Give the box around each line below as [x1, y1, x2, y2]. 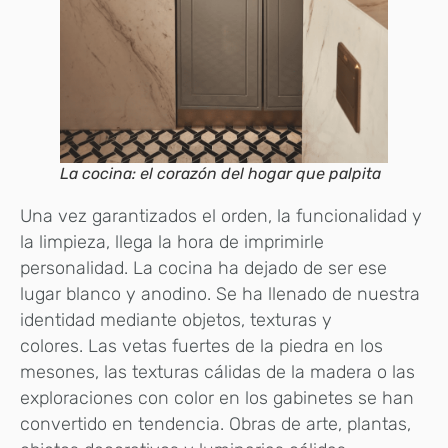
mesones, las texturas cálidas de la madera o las [20, 360, 415, 383]
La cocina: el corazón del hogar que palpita [60, 163, 381, 183]
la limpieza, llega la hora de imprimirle [20, 230, 324, 253]
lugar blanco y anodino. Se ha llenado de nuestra [20, 282, 420, 305]
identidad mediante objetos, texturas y [20, 308, 332, 331]
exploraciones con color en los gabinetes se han [20, 386, 414, 409]
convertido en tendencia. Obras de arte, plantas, [20, 412, 411, 435]
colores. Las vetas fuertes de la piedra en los [20, 334, 383, 357]
